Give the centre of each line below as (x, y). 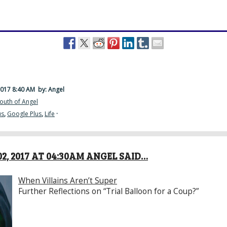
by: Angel (50, 90)
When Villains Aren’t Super (68, 181)
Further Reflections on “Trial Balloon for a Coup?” (108, 191)
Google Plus (24, 114)
